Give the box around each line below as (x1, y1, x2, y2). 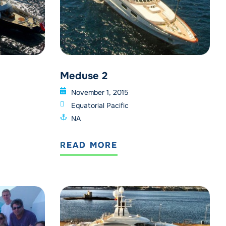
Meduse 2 (60, 70, 107, 83)
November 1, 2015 (71, 88, 129, 97)
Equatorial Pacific (71, 101, 129, 110)
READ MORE (60, 140, 118, 151)
